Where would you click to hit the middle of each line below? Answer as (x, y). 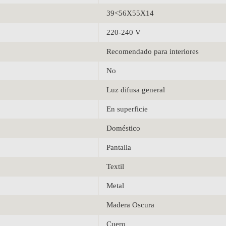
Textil (115, 166)
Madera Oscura (130, 205)
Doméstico (123, 128)
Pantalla (119, 147)
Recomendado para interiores (153, 51)
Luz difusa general (136, 90)
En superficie (127, 109)
